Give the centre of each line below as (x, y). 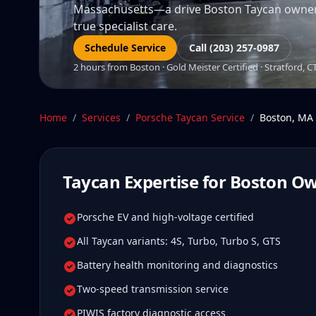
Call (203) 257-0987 (234, 48)
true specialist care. (125, 26)
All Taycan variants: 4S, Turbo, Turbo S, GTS (179, 241)
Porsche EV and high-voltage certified (165, 217)
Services (101, 117)
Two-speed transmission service (153, 289)
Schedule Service (125, 48)
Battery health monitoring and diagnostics (177, 265)
